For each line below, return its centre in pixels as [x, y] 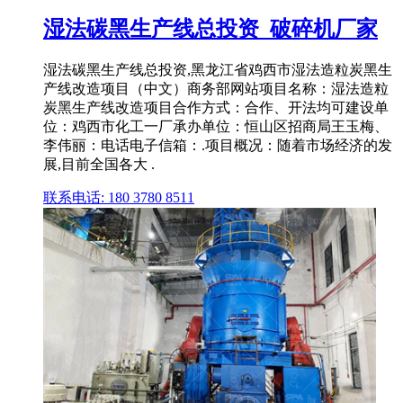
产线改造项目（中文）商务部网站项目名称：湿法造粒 [216, 88]
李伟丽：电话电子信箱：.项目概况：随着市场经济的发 [218, 145]
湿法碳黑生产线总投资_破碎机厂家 [210, 29]
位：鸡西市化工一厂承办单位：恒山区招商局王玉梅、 [216, 126]
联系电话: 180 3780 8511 [119, 197]
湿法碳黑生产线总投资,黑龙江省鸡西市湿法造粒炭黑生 [218, 69]
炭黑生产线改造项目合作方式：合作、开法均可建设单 [216, 107]
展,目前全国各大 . [99, 164]
